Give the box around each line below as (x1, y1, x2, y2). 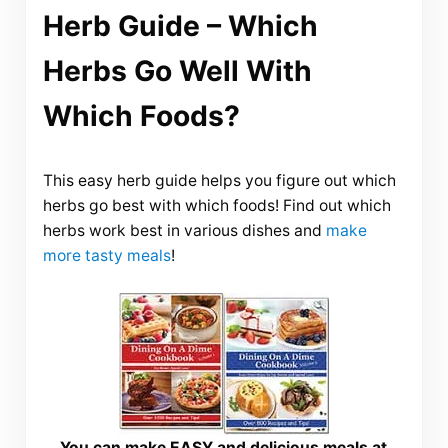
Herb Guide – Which (42, 9, 318, 44)
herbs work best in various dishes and (42, 220, 326, 240)
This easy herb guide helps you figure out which (42, 170, 396, 190)
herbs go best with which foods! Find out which (42, 195, 391, 215)
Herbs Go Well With (42, 54, 312, 89)
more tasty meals (42, 245, 171, 265)
